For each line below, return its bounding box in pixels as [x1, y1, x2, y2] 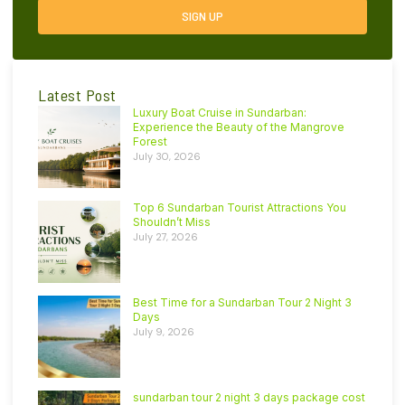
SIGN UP [182, 7, 223, 24]
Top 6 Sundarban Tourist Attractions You [133, 200, 346, 214]
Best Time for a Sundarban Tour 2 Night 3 [133, 295, 352, 309]
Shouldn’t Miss [133, 214, 211, 229]
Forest [133, 134, 167, 148]
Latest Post [38, 84, 117, 105]
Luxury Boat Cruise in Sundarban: [133, 105, 306, 119]
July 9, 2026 [133, 325, 194, 338]
